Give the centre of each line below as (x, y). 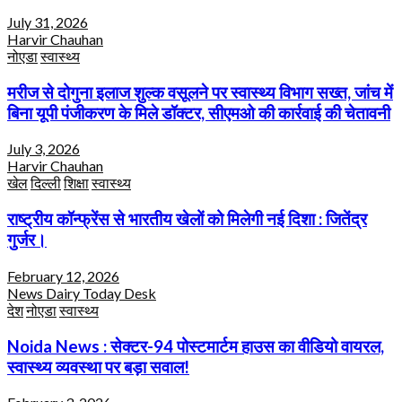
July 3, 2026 (44, 149)
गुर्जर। (27, 240)
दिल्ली (46, 183)
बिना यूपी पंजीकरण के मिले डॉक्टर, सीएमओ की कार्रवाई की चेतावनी (199, 113)
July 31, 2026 (48, 22)
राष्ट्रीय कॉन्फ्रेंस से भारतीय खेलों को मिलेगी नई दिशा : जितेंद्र (187, 219)
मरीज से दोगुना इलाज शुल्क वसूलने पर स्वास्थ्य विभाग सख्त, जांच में (200, 92)
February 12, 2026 (63, 275)
